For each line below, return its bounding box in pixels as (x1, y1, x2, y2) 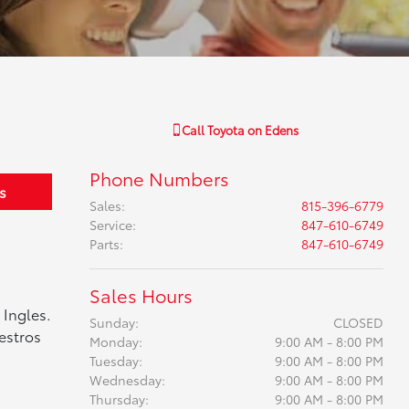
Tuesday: (89, 351, 142, 370)
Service (89, 215, 132, 234)
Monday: (89, 332, 142, 351)
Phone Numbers (89, 165, 229, 191)
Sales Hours (89, 282, 193, 308)
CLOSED (332, 313, 383, 331)
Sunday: (89, 313, 139, 331)
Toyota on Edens (207, 121, 299, 138)
